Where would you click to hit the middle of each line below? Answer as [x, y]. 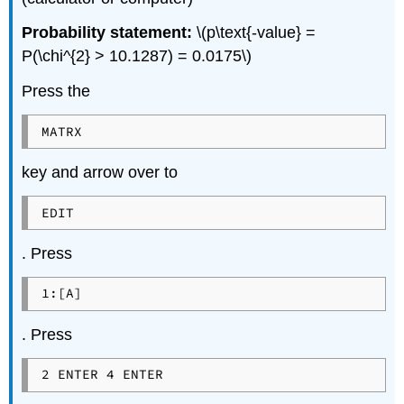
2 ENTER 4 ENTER [102, 375]
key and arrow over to [100, 173]
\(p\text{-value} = [254, 33]
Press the [56, 92]
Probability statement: [107, 33]
